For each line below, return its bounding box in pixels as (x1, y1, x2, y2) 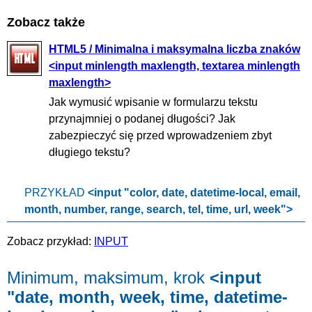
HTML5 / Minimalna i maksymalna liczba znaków (49, 42, 300, 55)
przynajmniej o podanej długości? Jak (49, 112, 235, 125)
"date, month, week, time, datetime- (7, 287, 288, 306)
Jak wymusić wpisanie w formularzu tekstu (49, 95, 258, 108)
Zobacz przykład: (7, 235, 94, 247)
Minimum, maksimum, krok (7, 267, 210, 287)
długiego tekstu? (49, 146, 130, 158)
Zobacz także (7, 15, 85, 29)
